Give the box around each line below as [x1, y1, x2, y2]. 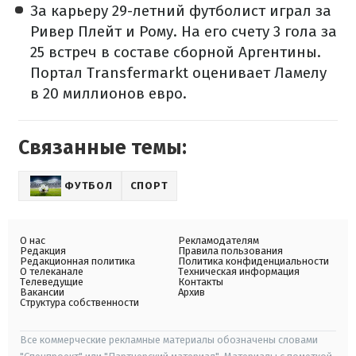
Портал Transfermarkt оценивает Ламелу [30, 63, 327, 82]
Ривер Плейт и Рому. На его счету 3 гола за [30, 21, 337, 41]
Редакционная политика [20, 254, 135, 267]
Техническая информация [178, 265, 300, 277]
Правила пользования [178, 244, 283, 257]
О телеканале [20, 265, 83, 277]
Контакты [178, 275, 223, 288]
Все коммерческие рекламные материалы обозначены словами [20, 333, 318, 346]
